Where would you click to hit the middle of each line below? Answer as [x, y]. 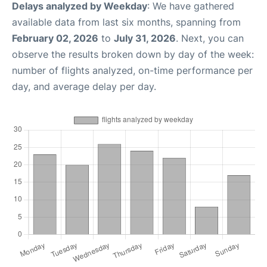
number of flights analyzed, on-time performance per [132, 70]
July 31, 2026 [145, 38]
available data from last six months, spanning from [126, 22]
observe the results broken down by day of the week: [133, 54]
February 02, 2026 [55, 38]
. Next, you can [210, 38]
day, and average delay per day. [84, 86]
